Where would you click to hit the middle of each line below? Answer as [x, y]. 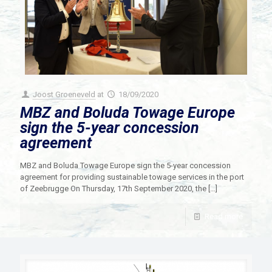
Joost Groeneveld [64, 94]
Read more [224, 216]
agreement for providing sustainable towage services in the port [132, 177]
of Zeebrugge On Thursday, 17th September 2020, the [113, 188]
